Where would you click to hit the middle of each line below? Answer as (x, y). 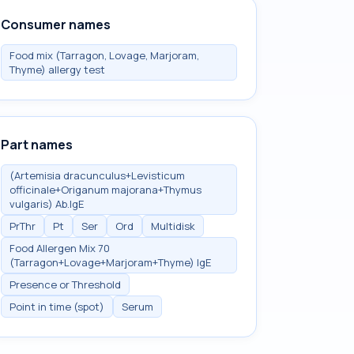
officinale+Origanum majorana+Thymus (105, 190)
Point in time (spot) (57, 307)
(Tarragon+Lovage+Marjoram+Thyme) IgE (110, 262)
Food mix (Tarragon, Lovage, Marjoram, (104, 55)
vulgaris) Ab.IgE (47, 204)
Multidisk (173, 226)
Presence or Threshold (65, 284)
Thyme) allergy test (57, 70)
